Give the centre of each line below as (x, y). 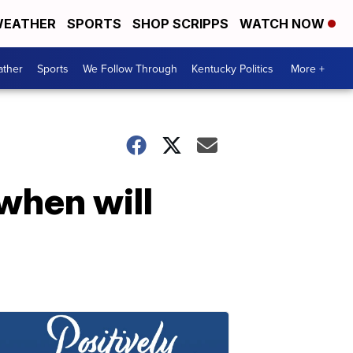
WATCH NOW (284, 24)
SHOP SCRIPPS (180, 24)
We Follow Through (130, 68)
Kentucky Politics (232, 68)
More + (308, 68)
